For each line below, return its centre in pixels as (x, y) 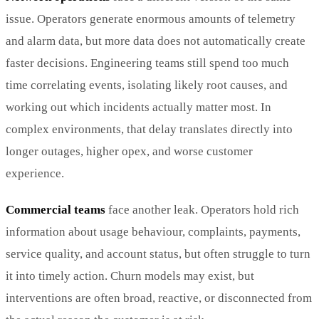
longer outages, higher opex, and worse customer (129, 151)
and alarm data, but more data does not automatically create (156, 41)
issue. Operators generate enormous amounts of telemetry (151, 19)
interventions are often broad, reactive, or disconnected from (159, 298)
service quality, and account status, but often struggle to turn (158, 253)
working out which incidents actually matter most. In (138, 107)
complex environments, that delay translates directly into (149, 129)
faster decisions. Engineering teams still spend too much (147, 63)
